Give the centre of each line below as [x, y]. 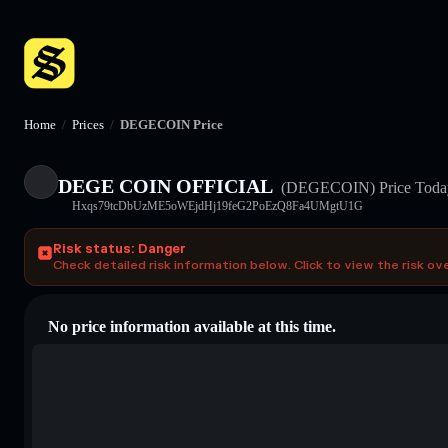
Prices [88, 124]
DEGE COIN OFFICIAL [165, 185]
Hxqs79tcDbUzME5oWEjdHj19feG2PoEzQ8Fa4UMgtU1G [217, 205]
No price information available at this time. [192, 326]
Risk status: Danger [119, 248]
